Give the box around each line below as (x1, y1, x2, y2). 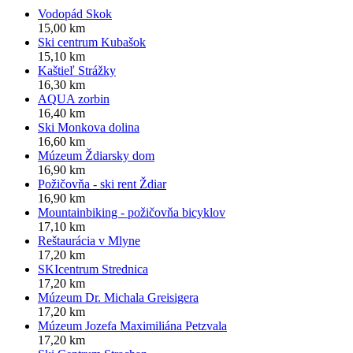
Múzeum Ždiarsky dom (38, 149, 154, 163)
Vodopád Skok (38, 7, 112, 21)
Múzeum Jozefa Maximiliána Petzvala (38, 319, 227, 333)
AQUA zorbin (38, 92, 110, 106)
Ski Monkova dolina (38, 121, 139, 135)
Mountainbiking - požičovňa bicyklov (38, 206, 225, 220)
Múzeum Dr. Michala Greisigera (38, 291, 199, 305)
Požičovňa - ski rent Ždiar (38, 177, 166, 191)
